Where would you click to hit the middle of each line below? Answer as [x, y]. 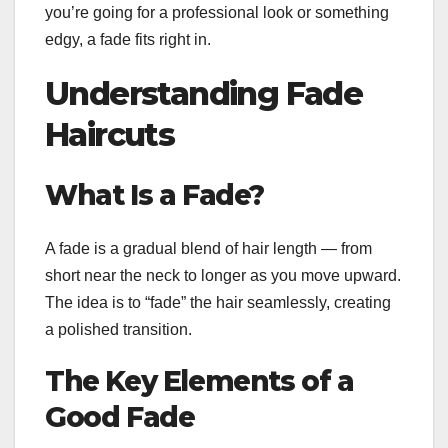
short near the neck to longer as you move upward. [223, 276]
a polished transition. [118, 330]
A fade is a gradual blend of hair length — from [208, 249]
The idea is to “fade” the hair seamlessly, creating [218, 303]
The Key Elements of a [199, 381]
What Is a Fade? [154, 194]
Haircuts [110, 134]
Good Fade [120, 417]
